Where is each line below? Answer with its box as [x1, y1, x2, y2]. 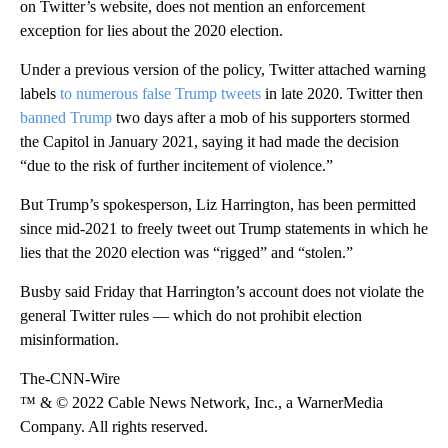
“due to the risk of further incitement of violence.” [20, 157, 333, 175]
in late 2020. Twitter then [261, 85, 423, 103]
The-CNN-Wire [20, 370, 120, 388]
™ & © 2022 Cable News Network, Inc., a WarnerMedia [20, 394, 383, 412]
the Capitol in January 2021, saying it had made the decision [20, 133, 399, 151]
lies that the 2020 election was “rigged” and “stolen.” [20, 244, 353, 262]
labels [20, 85, 60, 103]
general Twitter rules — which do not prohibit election [20, 307, 362, 325]
